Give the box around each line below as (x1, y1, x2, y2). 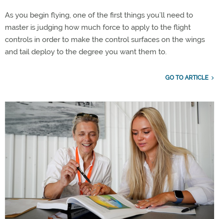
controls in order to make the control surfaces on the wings (5, 35, 205, 44)
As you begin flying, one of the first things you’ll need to (5, 10, 193, 20)
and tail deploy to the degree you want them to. (5, 47, 167, 56)
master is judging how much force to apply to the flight (5, 22, 191, 32)
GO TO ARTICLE (165, 74, 208, 81)
